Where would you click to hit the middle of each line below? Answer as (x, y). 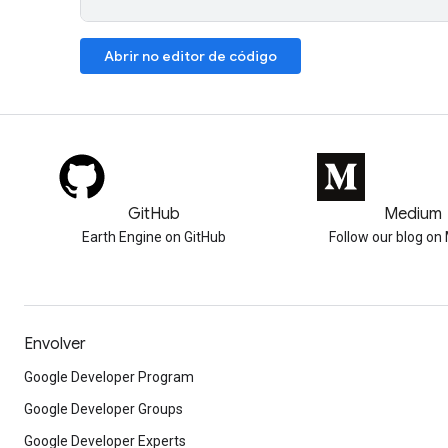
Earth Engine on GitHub (153, 237)
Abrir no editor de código (190, 55)
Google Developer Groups (103, 409)
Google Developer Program (109, 377)
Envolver (55, 344)
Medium (412, 214)
